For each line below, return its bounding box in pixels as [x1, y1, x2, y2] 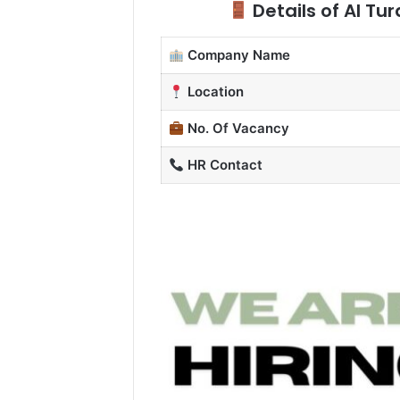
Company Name [184, 46, 290, 64]
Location [184, 83, 244, 101]
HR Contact [184, 156, 262, 174]
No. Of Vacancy [184, 120, 289, 137]
